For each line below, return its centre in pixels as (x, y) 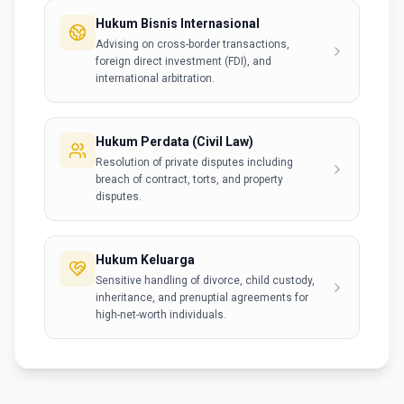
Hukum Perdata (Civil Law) (174, 142)
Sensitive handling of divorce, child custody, (205, 280)
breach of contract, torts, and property (189, 179)
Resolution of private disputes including (194, 162)
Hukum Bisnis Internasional (178, 23)
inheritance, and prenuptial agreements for (202, 298)
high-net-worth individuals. (161, 315)
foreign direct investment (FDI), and (184, 61)
